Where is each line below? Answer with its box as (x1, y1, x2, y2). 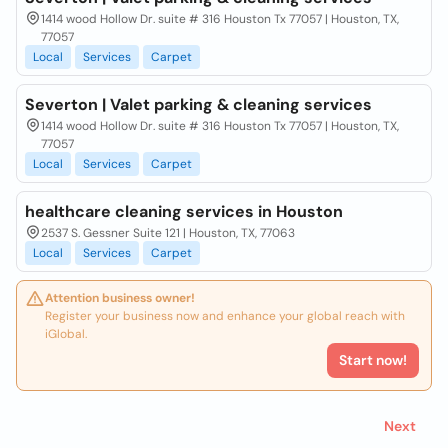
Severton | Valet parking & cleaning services (25, 94, 372, 115)
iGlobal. (45, 326, 87, 342)
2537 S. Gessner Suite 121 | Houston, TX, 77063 (41, 225, 295, 241)
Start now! (339, 351, 407, 369)
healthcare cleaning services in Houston (25, 201, 343, 222)
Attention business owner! (45, 290, 195, 306)
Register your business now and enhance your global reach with (45, 308, 405, 324)
